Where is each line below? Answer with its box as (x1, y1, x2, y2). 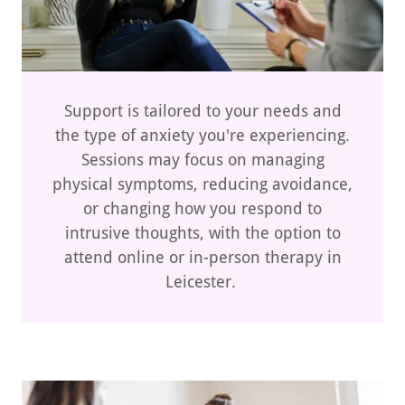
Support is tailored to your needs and (63, 100, 342, 120)
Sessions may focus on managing (80, 149, 325, 169)
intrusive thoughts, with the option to (64, 222, 341, 242)
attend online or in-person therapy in (63, 247, 342, 267)
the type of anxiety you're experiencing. (55, 125, 350, 145)
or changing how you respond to (83, 198, 322, 218)
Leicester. (165, 271, 240, 291)
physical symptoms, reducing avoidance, (52, 174, 353, 193)
